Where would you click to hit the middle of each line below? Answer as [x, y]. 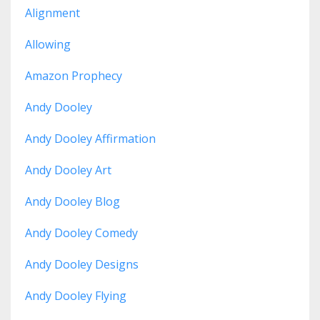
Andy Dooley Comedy [81, 233]
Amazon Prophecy [74, 76]
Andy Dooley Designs [82, 265]
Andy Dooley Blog [72, 202]
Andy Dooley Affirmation [90, 139]
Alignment [52, 13]
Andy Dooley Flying [76, 296]
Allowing [48, 45]
